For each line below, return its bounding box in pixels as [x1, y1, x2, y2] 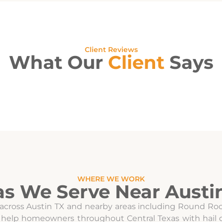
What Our [8, 51, 108, 73]
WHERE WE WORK [77, 174, 145, 183]
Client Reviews [84, 45, 138, 54]
